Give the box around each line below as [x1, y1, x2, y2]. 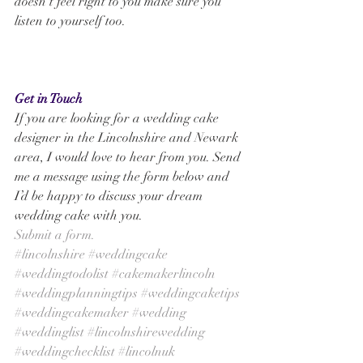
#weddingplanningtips [15, 285, 138, 301]
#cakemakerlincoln [112, 266, 216, 282]
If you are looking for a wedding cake [15, 110, 222, 126]
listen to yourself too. [15, 13, 126, 29]
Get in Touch [15, 91, 83, 107]
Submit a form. [15, 227, 95, 243]
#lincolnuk [118, 344, 175, 360]
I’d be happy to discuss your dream [15, 188, 206, 204]
